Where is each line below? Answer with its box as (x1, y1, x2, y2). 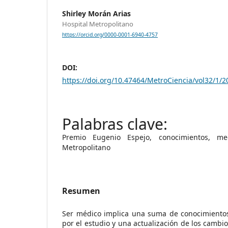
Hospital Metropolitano (62, 19, 133, 28)
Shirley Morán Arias (62, 8, 131, 18)
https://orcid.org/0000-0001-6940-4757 (62, 31, 158, 38)
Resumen (62, 185, 100, 196)
